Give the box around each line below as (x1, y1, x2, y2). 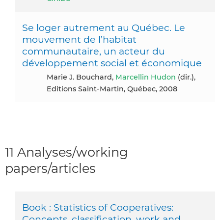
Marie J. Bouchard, (54, 72, 115, 82)
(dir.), (176, 72, 195, 82)
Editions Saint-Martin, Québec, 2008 (47, 84, 177, 93)
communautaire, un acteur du (22, 45, 165, 57)
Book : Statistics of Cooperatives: (22, 201, 173, 213)
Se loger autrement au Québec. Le (22, 21, 185, 33)
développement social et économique (22, 56, 202, 69)
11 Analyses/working (5, 144, 128, 160)
